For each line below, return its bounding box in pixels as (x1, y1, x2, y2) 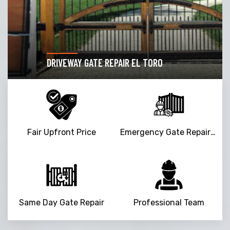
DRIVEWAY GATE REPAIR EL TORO (18, 56, 134, 69)
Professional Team (133, 197, 204, 207)
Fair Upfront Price (27, 127, 96, 137)
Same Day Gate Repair (18, 197, 104, 207)
